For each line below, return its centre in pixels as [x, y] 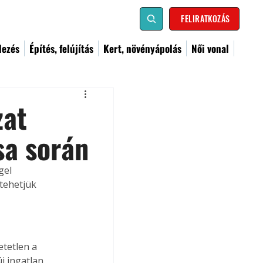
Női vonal [210, 48]
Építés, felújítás [61, 48]
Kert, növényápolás [142, 48]
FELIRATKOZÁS [205, 18]
